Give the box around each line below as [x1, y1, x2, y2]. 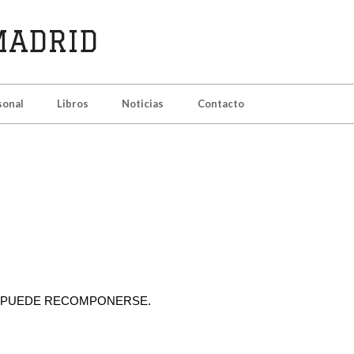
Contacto [197, 97, 244, 110]
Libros [56, 97, 88, 110]
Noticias [121, 97, 164, 110]
